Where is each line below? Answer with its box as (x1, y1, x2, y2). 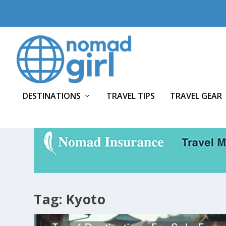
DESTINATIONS (23, 90, 81, 101)
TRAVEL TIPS (106, 90, 155, 101)
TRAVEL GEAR (170, 90, 222, 101)
